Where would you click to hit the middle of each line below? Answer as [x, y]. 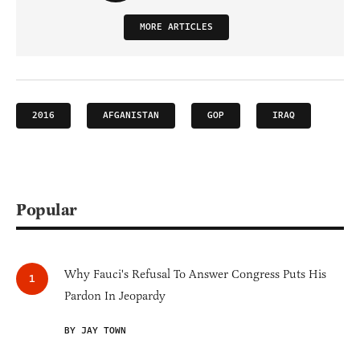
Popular [47, 209]
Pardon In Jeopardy [115, 295]
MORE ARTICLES [176, 27]
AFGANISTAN [131, 115]
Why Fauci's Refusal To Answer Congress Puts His [195, 274]
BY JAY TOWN [95, 330]
